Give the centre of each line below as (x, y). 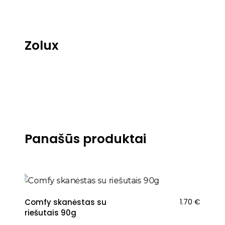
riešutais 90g (50, 212)
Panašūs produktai (85, 139)
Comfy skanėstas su (66, 202)
